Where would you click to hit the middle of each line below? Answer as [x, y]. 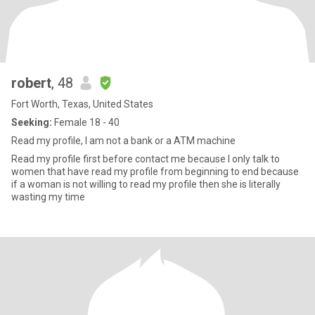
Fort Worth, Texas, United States [82, 104]
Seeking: [32, 122]
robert [31, 83]
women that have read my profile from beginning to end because [155, 172]
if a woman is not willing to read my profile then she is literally [146, 184]
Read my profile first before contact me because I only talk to [146, 159]
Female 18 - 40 [86, 122]
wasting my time [48, 197]
